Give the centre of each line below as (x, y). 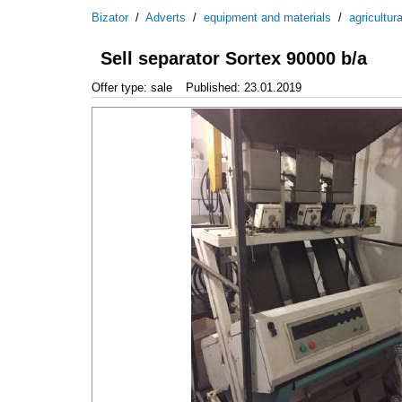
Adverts (166, 17)
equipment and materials (267, 17)
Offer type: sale (132, 87)
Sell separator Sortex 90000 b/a (234, 59)
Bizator (110, 17)
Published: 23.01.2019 (244, 87)
